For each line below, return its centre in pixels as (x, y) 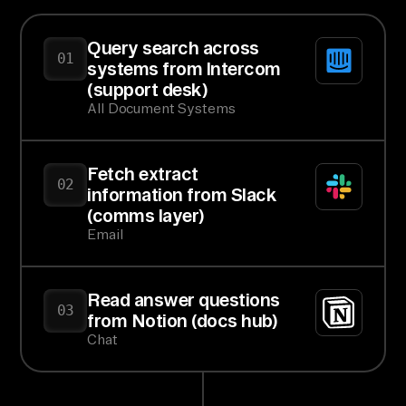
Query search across (173, 48)
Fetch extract (143, 174)
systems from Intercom (184, 69)
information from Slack (182, 195)
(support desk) (147, 90)
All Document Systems (161, 109)
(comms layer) (145, 216)
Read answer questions (184, 300)
